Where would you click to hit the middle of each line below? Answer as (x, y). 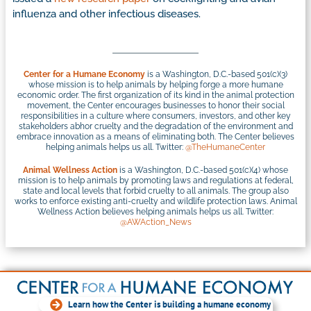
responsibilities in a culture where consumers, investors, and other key (155, 116)
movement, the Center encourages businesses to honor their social (155, 106)
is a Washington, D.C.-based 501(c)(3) (216, 75)
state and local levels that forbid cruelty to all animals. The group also (155, 191)
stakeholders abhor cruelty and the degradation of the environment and (155, 127)
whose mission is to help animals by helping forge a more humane (155, 85)
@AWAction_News (155, 222)
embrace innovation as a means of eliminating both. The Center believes (155, 137)
